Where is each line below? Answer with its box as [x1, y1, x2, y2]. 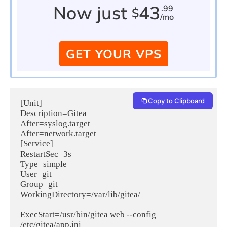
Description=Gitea [20, 108, 87, 119]
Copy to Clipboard [148, 97, 205, 105]
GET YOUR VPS [65, 46, 162, 62]
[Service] [20, 139, 53, 149]
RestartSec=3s [20, 149, 71, 159]
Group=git [20, 179, 58, 190]
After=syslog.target [20, 119, 90, 129]
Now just [53, 2, 132, 24]
